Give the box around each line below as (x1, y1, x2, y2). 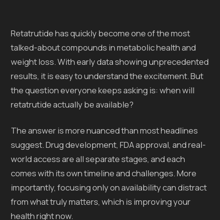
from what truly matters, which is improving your (11, 195, 191, 207)
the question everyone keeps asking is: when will (11, 84, 195, 96)
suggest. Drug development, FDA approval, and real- (11, 138, 206, 150)
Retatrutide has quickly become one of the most (11, 27, 191, 39)
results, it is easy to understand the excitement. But (11, 70, 204, 82)
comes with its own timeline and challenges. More (11, 167, 197, 179)
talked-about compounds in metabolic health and (11, 41, 196, 53)
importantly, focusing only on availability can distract (11, 181, 207, 193)
